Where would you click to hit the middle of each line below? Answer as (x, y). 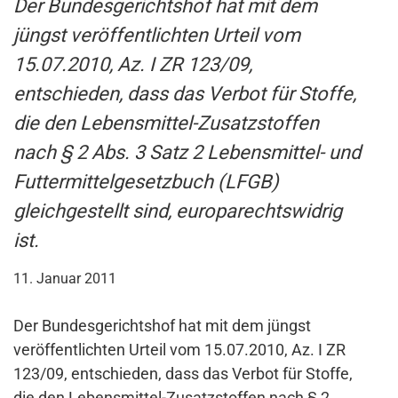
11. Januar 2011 (65, 279)
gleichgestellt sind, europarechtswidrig (178, 211)
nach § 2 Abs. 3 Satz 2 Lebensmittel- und (187, 153)
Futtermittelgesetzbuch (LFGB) (146, 182)
